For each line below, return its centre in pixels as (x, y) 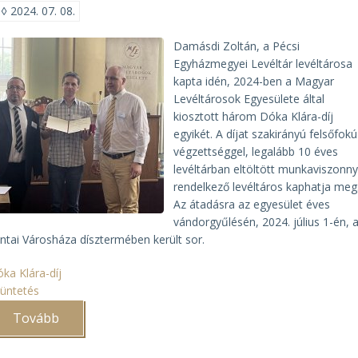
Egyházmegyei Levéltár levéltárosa (263, 64)
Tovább (36, 318)
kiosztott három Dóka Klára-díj (254, 116)
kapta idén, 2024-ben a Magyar (254, 81)
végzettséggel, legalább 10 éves (256, 151)
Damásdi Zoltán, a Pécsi (237, 46)
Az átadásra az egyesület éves (252, 204)
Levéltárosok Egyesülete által (249, 99)
